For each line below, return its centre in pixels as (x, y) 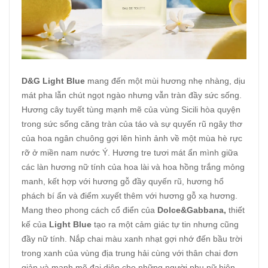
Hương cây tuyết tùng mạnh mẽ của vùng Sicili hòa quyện (131, 110)
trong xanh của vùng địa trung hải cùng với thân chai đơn (130, 253)
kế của (35, 225)
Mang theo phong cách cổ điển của (89, 210)
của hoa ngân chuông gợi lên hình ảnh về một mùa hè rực (132, 138)
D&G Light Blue (54, 81)
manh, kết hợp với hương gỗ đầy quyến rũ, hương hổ (123, 182)
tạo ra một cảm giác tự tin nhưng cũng (165, 225)
